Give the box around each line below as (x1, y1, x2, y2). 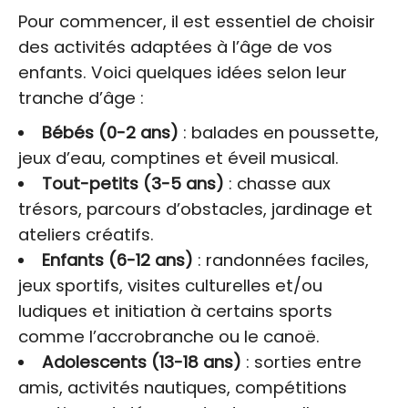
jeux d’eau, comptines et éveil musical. (18, 146, 339, 169)
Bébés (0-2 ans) (41, 120, 178, 144)
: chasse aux (223, 171, 331, 195)
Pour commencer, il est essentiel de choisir (18, 9, 375, 33)
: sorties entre (240, 350, 362, 373)
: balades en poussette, (178, 120, 379, 144)
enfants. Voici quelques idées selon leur (18, 60, 347, 84)
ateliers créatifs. (18, 222, 154, 246)
